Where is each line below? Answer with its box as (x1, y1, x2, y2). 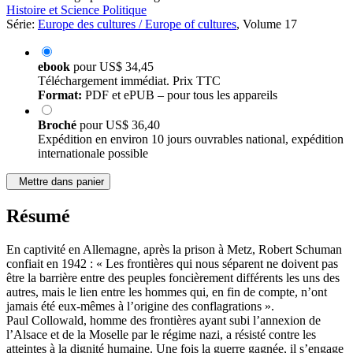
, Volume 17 (236, 17, 297, 32)
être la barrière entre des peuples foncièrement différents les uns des (6, 271, 340, 285)
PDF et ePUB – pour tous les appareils (82, 88, 277, 102)
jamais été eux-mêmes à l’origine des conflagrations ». (6, 299, 274, 314)
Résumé (6, 206, 70, 227)
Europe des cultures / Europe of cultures (38, 17, 236, 32)
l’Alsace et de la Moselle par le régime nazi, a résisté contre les (6, 328, 316, 342)
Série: (6, 17, 38, 32)
